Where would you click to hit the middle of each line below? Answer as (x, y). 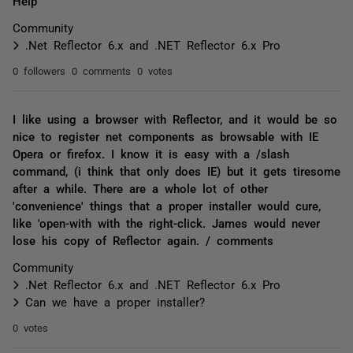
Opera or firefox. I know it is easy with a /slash (151, 153)
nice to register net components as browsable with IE (165, 136)
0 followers (39, 71)
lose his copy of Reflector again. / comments (143, 240)
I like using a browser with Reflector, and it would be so (175, 119)
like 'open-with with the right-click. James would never (166, 223)
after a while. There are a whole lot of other (140, 188)
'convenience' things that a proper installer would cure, (167, 205)
